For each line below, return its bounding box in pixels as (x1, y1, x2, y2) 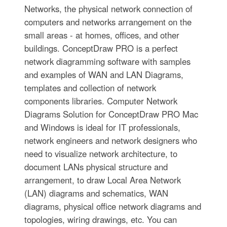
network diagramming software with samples (24, 55, 191, 67)
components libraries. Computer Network (24, 94, 177, 107)
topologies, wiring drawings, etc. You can (24, 213, 177, 225)
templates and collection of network (24, 81, 156, 94)
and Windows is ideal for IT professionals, (24, 121, 180, 133)
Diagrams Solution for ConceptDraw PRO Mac (24, 107, 198, 120)
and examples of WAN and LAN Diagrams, (24, 68, 183, 81)
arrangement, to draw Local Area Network (24, 173, 181, 186)
